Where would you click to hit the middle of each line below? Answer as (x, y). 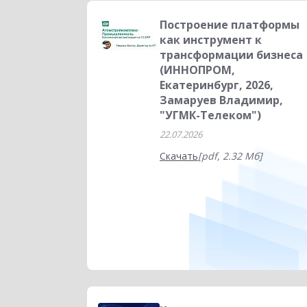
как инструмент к (211, 40)
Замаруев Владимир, (221, 100)
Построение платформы (230, 25)
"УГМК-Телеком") (210, 115)
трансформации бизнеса (231, 55)
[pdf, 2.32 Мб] (230, 156)
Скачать (179, 156)
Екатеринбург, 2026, (217, 85)
